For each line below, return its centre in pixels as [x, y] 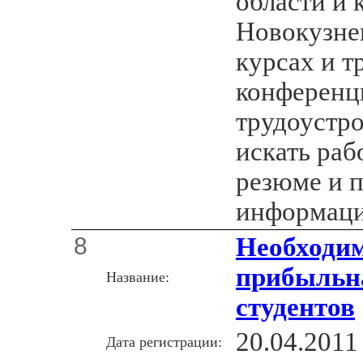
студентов [295, 307]
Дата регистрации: [164, 342]
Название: [138, 277]
